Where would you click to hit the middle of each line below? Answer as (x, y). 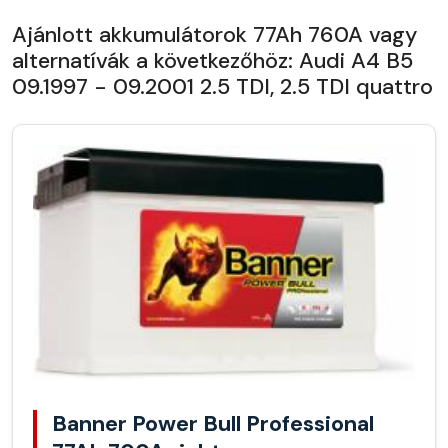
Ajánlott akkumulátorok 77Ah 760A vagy (214, 34)
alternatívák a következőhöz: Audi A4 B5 (212, 60)
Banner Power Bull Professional (213, 424)
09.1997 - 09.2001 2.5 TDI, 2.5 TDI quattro (222, 86)
